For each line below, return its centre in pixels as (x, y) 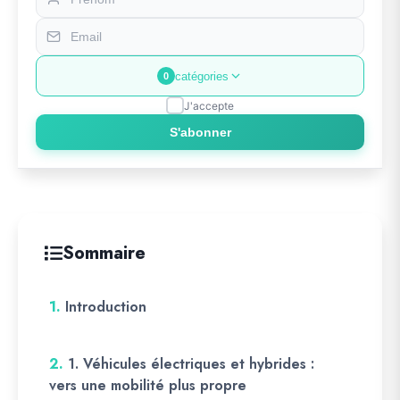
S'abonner (200, 132)
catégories (202, 76)
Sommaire (104, 253)
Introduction (106, 307)
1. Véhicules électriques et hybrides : (191, 364)
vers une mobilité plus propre (148, 385)
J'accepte (209, 105)
